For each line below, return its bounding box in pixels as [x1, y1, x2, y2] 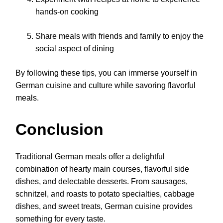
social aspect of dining [35, 44, 114, 53]
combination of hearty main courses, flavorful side [15, 165, 189, 174]
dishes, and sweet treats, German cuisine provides [15, 202, 193, 211]
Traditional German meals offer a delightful [15, 152, 165, 161]
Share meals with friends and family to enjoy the [35, 31, 204, 40]
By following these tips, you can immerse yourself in [15, 68, 197, 77]
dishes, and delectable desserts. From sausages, [15, 177, 188, 186]
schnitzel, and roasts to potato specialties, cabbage [15, 190, 195, 199]
